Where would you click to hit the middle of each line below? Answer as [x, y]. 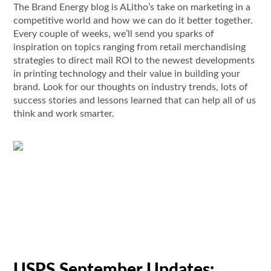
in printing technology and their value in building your [127, 73]
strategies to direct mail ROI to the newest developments [134, 60]
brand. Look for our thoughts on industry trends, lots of [131, 87]
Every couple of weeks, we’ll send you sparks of [114, 34]
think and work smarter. [64, 113]
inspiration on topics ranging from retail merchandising [130, 47]
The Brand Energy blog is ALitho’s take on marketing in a [132, 7]
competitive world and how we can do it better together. [133, 20]
